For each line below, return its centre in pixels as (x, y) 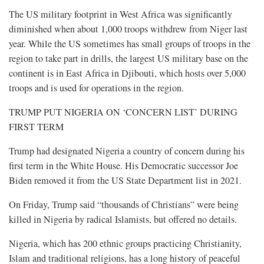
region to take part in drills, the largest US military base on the (128, 59)
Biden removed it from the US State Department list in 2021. (125, 181)
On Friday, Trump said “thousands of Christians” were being (124, 205)
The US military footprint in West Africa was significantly (121, 14)
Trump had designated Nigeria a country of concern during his (127, 151)
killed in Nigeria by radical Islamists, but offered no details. (123, 220)
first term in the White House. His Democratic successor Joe (123, 166)
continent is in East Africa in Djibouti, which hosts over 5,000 (127, 73)
